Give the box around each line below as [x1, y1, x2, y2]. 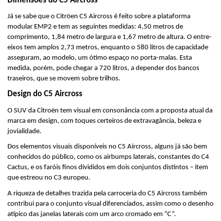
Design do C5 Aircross [7, 89, 82, 98]
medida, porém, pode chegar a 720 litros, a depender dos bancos [7, 65, 199, 73]
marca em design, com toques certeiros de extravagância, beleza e [7, 117, 201, 125]
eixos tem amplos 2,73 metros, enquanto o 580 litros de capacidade [7, 44, 208, 52]
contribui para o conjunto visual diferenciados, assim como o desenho [7, 200, 214, 208]
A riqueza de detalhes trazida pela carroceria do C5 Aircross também [7, 189, 207, 197]
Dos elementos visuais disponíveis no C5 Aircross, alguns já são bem [7, 143, 207, 151]
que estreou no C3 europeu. [7, 174, 90, 182]
